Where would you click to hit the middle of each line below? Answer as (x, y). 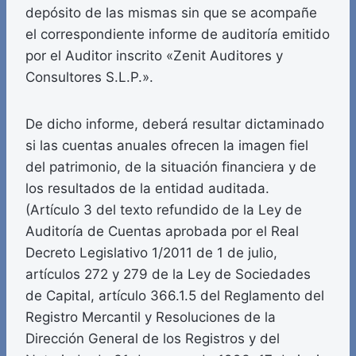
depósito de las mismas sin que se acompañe (171, 13)
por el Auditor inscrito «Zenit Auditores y (154, 56)
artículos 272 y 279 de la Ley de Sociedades (168, 275)
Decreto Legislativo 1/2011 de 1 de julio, (151, 253)
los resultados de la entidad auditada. (147, 189)
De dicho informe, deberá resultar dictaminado (175, 124)
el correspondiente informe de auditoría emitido (178, 35)
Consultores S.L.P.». (89, 77)
